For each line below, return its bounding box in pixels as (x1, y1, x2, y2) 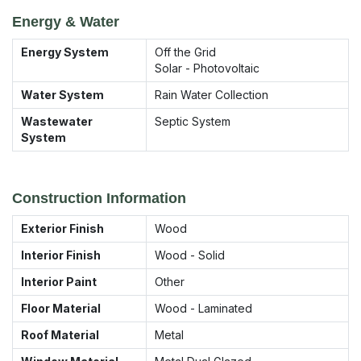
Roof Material (21, 327, 99, 342)
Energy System (21, 44, 109, 59)
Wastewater (21, 114, 93, 128)
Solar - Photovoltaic (155, 60, 259, 75)
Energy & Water (12, 13, 119, 30)
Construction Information (12, 189, 186, 206)
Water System (21, 87, 104, 102)
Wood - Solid (155, 247, 225, 262)
